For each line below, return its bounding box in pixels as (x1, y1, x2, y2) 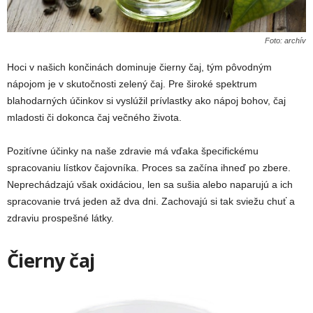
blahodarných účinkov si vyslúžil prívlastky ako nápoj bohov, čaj (7, 95, 286, 107)
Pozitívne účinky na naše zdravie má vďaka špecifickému (7, 145, 259, 157)
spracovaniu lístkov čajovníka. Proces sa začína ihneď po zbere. (7, 162, 291, 174)
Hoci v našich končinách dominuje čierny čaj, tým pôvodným (7, 61, 272, 73)
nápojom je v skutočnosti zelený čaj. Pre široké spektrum (7, 78, 257, 90)
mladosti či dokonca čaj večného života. (7, 112, 182, 124)
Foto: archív (265, 36, 306, 45)
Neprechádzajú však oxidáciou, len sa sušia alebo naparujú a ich (7, 179, 293, 191)
